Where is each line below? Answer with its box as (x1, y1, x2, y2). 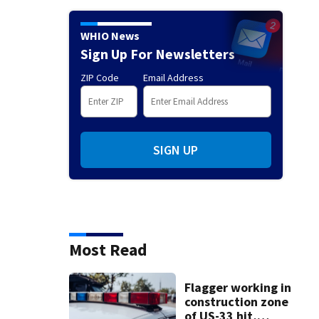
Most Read (68, 238, 147, 261)
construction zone (184, 293, 288, 310)
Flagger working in (184, 279, 291, 296)
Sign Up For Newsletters (80, 44, 235, 63)
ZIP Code (80, 70, 119, 84)
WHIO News (80, 28, 140, 43)
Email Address (142, 70, 204, 84)
